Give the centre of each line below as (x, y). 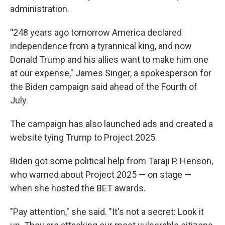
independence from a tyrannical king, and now (101, 46)
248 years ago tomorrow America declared (97, 32)
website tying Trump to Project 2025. (84, 137)
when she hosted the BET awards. (78, 188)
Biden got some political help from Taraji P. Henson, (111, 161)
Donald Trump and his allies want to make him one (109, 60)
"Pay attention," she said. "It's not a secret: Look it (107, 212)
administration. (40, 9)
